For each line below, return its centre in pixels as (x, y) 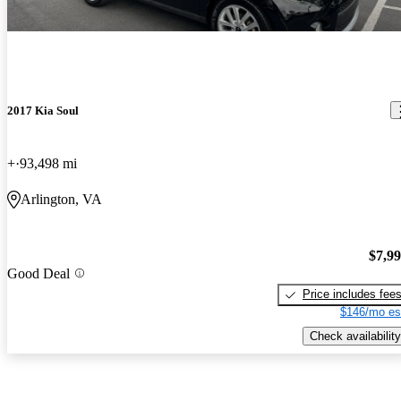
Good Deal (38, 273)
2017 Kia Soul (43, 110)
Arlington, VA (61, 199)
